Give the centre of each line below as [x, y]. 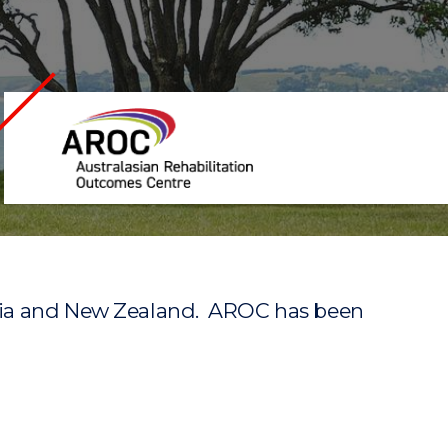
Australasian [83, 118]
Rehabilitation [91, 142]
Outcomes [78, 166]
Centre [63, 190]
